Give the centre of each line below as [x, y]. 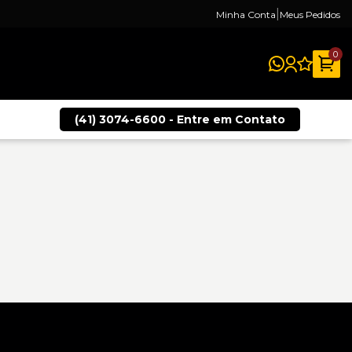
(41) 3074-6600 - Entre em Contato [180, 119]
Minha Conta [246, 15]
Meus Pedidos [310, 15]
